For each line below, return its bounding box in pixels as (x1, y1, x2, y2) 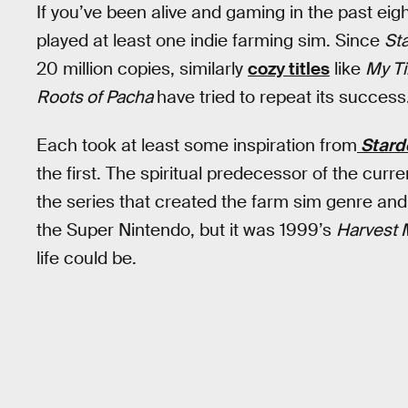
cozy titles (248, 57, 330, 80)
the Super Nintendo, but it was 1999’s (36, 218, 336, 241)
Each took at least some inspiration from (36, 133, 357, 157)
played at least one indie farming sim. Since (36, 29, 384, 52)
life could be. (36, 246, 137, 270)
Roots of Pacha (36, 86, 157, 108)
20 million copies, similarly (36, 57, 248, 80)
